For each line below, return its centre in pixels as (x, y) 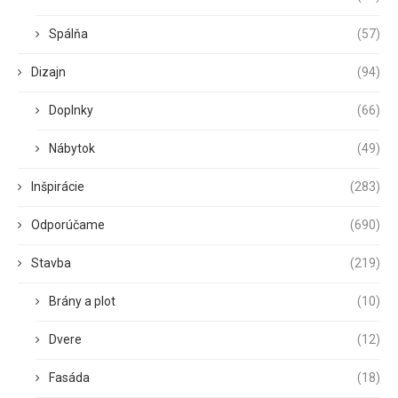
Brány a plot (82, 301)
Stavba (51, 263)
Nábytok (72, 148)
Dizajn (48, 72)
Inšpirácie (58, 186)
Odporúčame (68, 224)
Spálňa (68, 33)
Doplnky (71, 110)
